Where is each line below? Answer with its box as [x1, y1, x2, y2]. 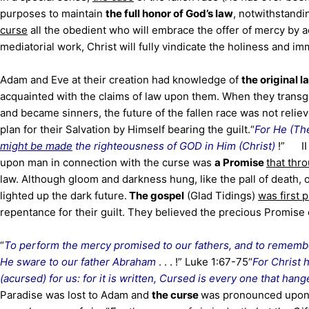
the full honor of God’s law [106, 7, 233, 20]
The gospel [127, 189, 184, 202]
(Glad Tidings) [184, 189, 258, 202]
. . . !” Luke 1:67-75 [159, 255, 248, 268]
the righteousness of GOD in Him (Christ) [72, 139, 278, 152]
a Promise [215, 156, 266, 169]
